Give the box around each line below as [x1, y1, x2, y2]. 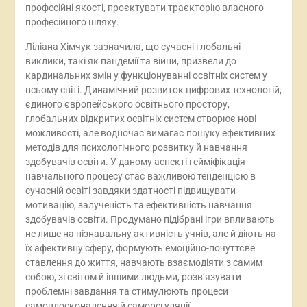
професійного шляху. [25, 16, 119, 27]
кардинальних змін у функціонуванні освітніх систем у [25, 70, 267, 81]
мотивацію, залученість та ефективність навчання [25, 199, 252, 210]
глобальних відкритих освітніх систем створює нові [25, 113, 256, 124]
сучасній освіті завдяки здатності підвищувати [25, 185, 236, 196]
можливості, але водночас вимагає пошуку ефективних [25, 127, 275, 138]
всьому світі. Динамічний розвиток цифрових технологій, [25, 84, 282, 95]
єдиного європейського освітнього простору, [25, 99, 230, 110]
